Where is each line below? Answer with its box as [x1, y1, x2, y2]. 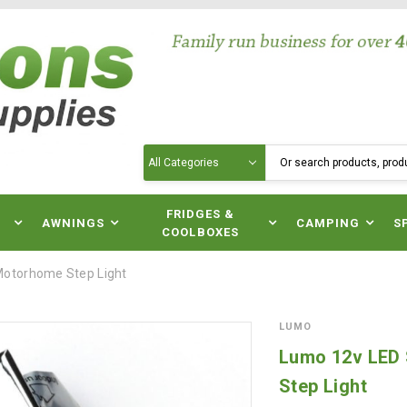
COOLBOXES [162, 225, 239, 239]
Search [144, 146, 186, 161]
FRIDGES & [165, 207, 235, 221]
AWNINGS [41, 216, 105, 230]
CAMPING [296, 216, 361, 230]
